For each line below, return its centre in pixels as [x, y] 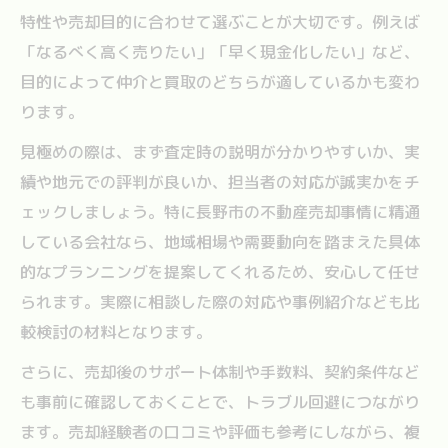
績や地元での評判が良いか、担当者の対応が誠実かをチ [220, 181]
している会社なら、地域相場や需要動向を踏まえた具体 [220, 241]
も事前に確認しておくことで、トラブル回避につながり [220, 401]
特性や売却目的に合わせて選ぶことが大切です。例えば [220, 21]
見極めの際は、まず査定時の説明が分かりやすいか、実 [220, 151]
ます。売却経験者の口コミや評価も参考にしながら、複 [220, 431]
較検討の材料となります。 [116, 331]
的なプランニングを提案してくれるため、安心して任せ [220, 271]
